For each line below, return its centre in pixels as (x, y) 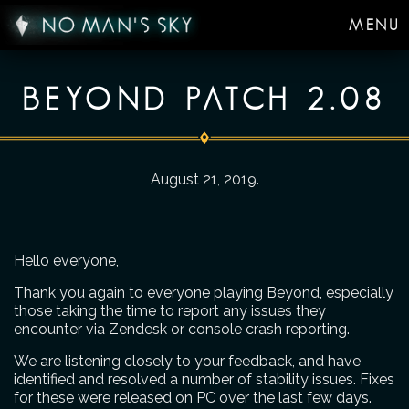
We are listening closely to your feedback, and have (187, 361)
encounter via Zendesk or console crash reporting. (182, 329)
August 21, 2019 (203, 179)
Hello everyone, (66, 261)
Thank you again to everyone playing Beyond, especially (204, 293)
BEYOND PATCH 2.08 (204, 100)
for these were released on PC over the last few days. (193, 398)
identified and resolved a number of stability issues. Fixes (204, 379)
